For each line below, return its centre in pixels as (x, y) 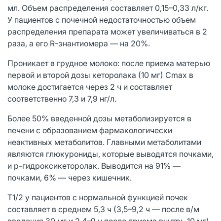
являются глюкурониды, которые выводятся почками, (110, 154)
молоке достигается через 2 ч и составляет (90, 87)
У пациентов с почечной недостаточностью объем (102, 19)
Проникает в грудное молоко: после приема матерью (109, 63)
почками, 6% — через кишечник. (70, 177)
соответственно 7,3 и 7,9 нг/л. (62, 98)
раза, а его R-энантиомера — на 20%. (79, 43)
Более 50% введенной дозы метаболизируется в (99, 118)
